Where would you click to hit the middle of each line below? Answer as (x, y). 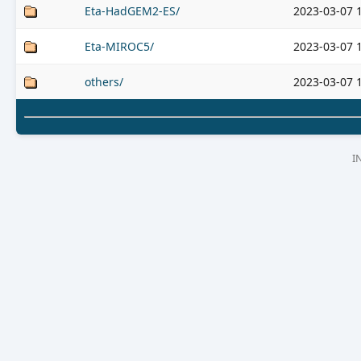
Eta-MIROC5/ (119, 46)
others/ (104, 82)
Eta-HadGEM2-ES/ (132, 11)
